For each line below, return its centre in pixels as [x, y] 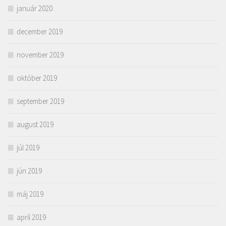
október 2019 [37, 78]
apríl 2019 [31, 217]
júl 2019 [28, 148]
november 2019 [40, 55]
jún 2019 [29, 171]
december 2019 [40, 32]
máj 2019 [30, 194]
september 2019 [40, 101]
